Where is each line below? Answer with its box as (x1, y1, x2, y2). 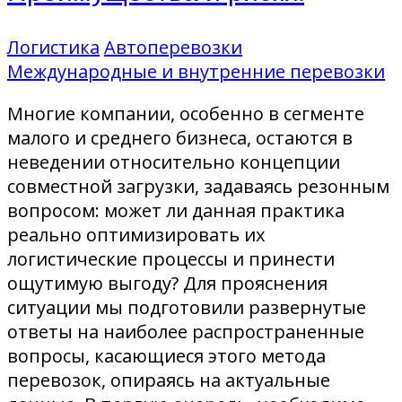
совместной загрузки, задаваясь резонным (7, 173, 389, 198)
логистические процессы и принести (7, 246, 335, 271)
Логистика (7, 34, 100, 59)
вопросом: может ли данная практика (7, 197, 345, 223)
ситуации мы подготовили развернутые (7, 294, 366, 319)
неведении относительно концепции (7, 149, 340, 174)
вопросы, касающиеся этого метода (7, 343, 326, 368)
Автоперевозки (104, 34, 242, 59)
